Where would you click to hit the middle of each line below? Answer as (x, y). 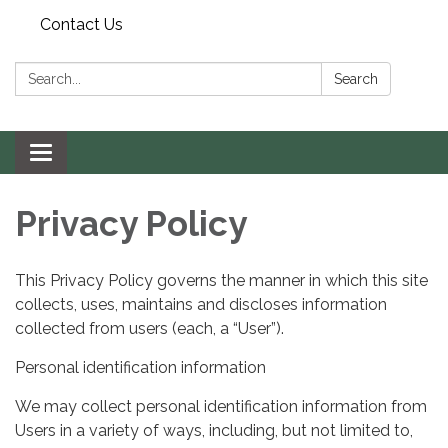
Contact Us (81, 25)
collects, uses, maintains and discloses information (201, 304)
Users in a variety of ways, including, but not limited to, (214, 430)
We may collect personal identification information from (221, 406)
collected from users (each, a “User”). (149, 328)
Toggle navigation (106, 155)
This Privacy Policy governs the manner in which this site (221, 280)
